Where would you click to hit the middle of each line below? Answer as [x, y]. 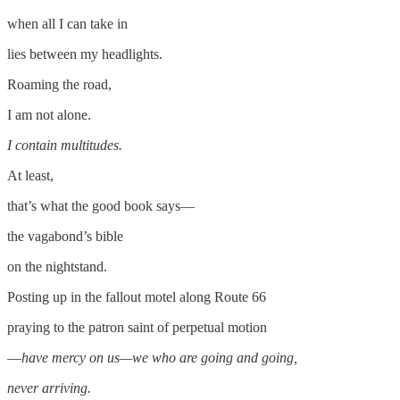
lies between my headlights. [85, 54]
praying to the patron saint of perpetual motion [137, 327]
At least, [30, 175]
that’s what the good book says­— [101, 205]
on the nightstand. [57, 266]
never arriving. [49, 387]
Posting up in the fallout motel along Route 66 [137, 296]
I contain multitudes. [65, 145]
